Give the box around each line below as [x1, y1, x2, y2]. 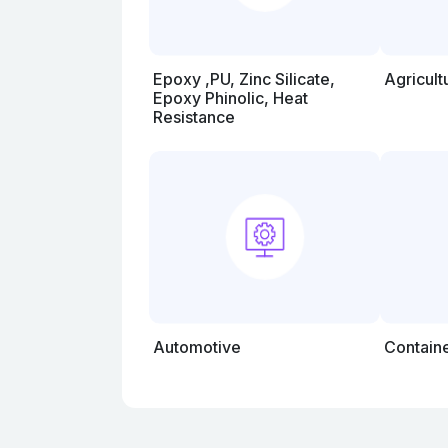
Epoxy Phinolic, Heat [153, 88, 308, 108]
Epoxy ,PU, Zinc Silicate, [153, 69, 335, 89]
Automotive [153, 337, 241, 357]
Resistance [153, 107, 235, 127]
